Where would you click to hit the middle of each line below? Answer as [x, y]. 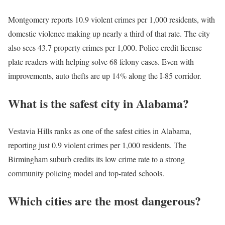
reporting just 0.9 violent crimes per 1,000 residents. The [97, 145]
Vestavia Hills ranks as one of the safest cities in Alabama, [100, 131]
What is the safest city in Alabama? [98, 103]
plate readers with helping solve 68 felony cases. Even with [101, 61]
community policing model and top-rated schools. [86, 173]
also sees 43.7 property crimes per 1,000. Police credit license [105, 47]
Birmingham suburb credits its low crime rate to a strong [96, 159]
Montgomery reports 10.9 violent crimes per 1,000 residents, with [111, 19]
